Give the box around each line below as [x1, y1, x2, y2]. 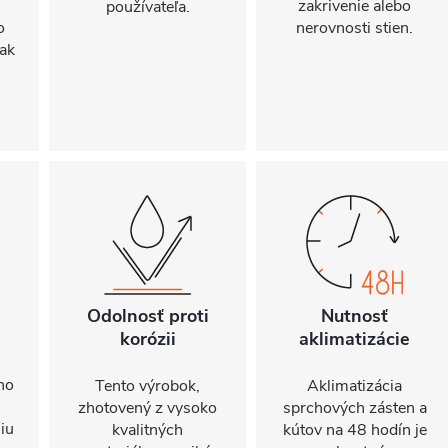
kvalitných [112, 419, 183, 441]
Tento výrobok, [95, 375, 200, 397]
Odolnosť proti [86, 304, 209, 328]
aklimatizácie [299, 327, 410, 351]
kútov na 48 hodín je [282, 419, 427, 441]
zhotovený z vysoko [78, 397, 217, 419]
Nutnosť [321, 304, 388, 328]
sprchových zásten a [282, 397, 427, 419]
